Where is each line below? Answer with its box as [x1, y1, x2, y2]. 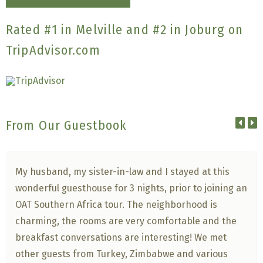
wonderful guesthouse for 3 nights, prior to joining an [15, 182, 248, 194]
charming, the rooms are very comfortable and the [15, 215, 237, 227]
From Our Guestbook [6, 117, 127, 133]
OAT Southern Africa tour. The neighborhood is [15, 198, 218, 210]
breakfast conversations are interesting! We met [15, 231, 227, 243]
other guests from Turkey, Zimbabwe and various [15, 248, 228, 259]
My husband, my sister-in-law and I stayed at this [15, 166, 230, 177]
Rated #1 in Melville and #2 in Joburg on [6, 21, 244, 38]
